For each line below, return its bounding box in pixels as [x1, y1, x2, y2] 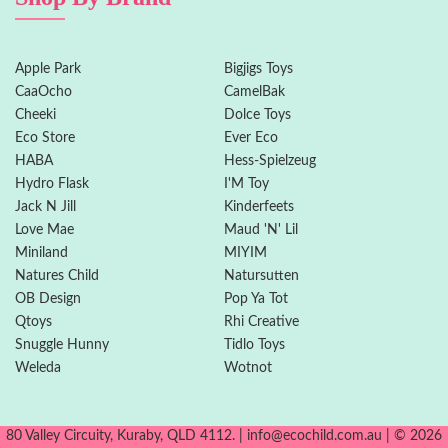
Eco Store [15, 131, 75, 146]
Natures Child [15, 269, 99, 284]
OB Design [15, 292, 81, 307]
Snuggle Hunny [15, 338, 109, 353]
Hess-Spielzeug [224, 154, 316, 169]
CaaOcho [15, 85, 72, 100]
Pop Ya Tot [224, 292, 288, 307]
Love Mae [15, 223, 74, 238]
